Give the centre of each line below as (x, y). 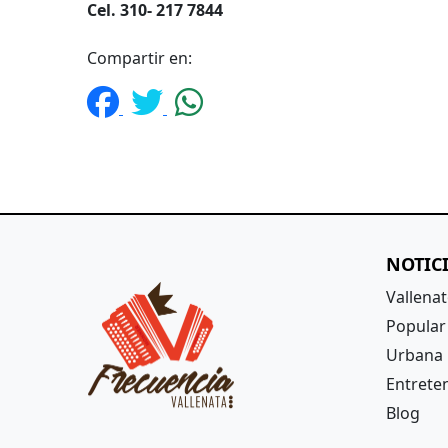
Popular (415, 326)
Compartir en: (139, 58)
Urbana (414, 355)
